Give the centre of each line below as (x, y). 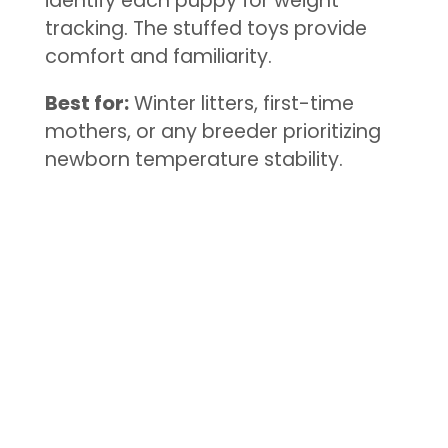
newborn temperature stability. (193, 160)
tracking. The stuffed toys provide (205, 28)
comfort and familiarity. (158, 56)
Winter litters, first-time (241, 104)
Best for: (86, 104)
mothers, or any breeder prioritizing (212, 132)
